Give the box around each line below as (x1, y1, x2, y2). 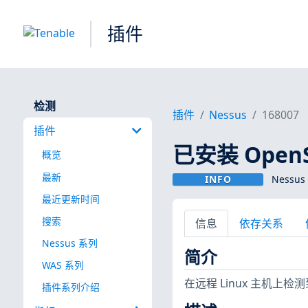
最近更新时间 (41, 192, 100, 206)
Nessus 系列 (41, 236, 98, 250)
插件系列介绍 (41, 280, 100, 294)
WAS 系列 (41, 258, 84, 272)
